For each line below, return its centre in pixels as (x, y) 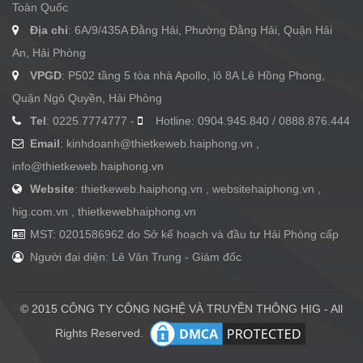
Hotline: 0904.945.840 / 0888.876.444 (251, 121)
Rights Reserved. (100, 333)
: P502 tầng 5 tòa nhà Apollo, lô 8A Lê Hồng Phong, (193, 76)
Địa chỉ (49, 30)
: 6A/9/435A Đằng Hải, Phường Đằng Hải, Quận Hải (200, 30)
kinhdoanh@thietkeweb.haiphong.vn (160, 144)
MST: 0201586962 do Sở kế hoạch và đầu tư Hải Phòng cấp (183, 235)
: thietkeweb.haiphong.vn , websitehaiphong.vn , (198, 189)
